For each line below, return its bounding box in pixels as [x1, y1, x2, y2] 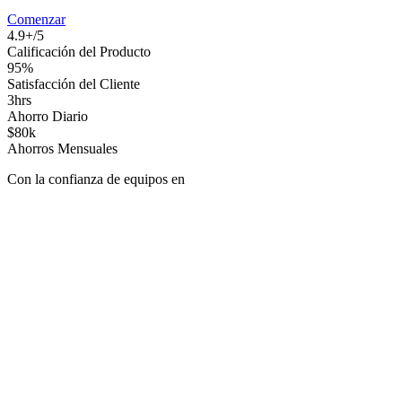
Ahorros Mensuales [7, 140, 118, 156]
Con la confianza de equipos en [7, 170, 185, 187]
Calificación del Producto [7, 43, 151, 59]
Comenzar [7, 11, 66, 27]
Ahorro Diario [7, 108, 88, 124]
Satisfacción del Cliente [7, 75, 140, 92]
